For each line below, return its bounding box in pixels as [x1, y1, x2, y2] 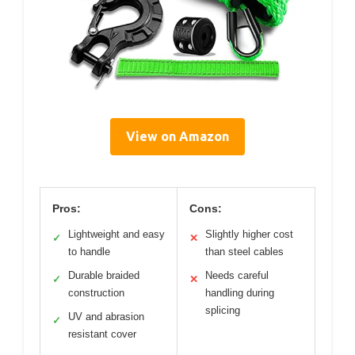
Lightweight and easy [68, 228, 165, 241]
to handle [68, 246, 110, 258]
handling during [205, 287, 274, 300]
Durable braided [68, 269, 139, 282]
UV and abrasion [68, 311, 144, 323]
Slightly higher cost [205, 228, 293, 241]
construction [68, 287, 124, 300]
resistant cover [68, 328, 136, 341]
